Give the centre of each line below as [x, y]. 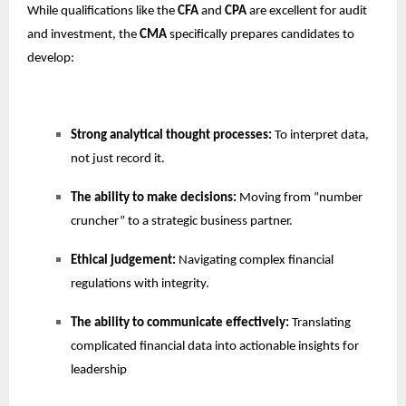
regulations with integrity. [140, 284]
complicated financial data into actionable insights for [215, 346]
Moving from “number [300, 198]
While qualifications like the [102, 11]
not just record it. [118, 159]
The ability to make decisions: [154, 198]
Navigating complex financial [255, 260]
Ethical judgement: [123, 260]
